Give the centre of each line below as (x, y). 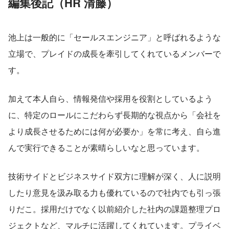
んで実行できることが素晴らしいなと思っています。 (106, 147)
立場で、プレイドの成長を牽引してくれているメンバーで (114, 53)
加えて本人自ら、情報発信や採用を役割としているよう (110, 98)
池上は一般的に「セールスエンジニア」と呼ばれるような (114, 37)
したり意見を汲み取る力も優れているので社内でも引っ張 (114, 192)
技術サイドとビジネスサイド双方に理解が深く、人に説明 (114, 176)
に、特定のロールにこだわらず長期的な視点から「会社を (114, 114)
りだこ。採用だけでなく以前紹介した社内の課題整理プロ (114, 209)
